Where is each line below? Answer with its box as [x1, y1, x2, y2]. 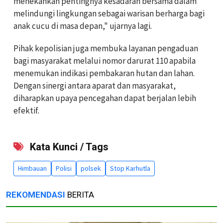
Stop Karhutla [110, 163, 150, 173]
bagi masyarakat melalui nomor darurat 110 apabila [13, 55, 196, 66]
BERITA [65, 189, 94, 200]
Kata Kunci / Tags [27, 140, 109, 153]
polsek [81, 163, 101, 173]
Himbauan [18, 163, 47, 173]
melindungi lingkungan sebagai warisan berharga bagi [13, 7, 205, 19]
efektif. [13, 105, 39, 116]
